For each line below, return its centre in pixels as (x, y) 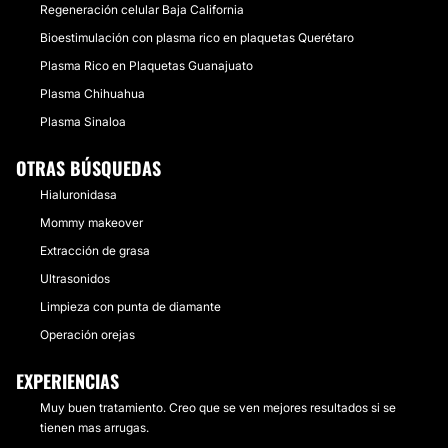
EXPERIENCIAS (67, 381)
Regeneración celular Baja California (142, 9)
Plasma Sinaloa (83, 121)
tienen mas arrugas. (94, 427)
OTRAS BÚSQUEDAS (88, 168)
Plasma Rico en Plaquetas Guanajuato (146, 65)
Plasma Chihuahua (92, 93)
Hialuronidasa (78, 194)
